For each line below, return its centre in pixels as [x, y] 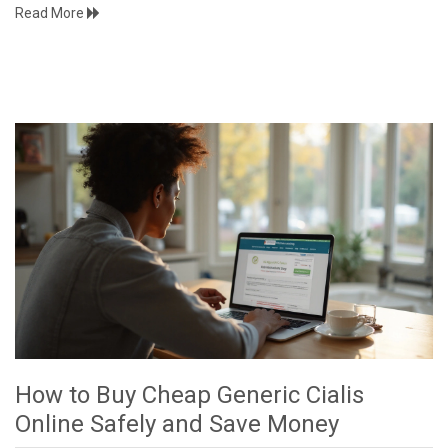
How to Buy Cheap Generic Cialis [189, 394]
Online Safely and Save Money [177, 423]
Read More [51, 13]
